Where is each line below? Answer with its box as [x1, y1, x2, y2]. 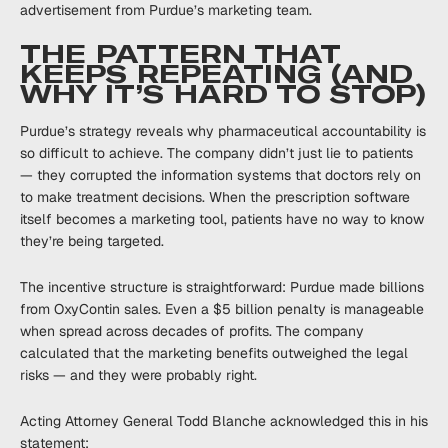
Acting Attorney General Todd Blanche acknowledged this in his [20, 412, 428, 430]
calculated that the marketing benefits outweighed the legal [20, 344, 408, 362]
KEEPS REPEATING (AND [20, 60, 413, 89]
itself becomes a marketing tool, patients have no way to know [20, 210, 424, 228]
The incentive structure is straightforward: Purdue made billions [20, 278, 424, 296]
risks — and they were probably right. [20, 366, 257, 384]
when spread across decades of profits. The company [20, 322, 364, 340]
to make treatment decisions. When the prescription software [20, 188, 410, 206]
